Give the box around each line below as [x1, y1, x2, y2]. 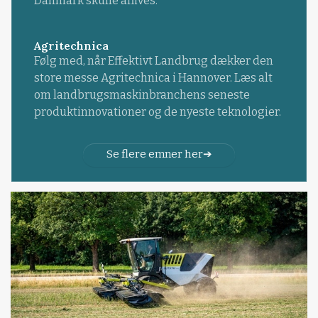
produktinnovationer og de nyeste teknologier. [33, 105, 281, 119]
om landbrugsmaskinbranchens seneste [33, 88, 250, 102]
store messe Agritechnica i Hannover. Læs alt [33, 71, 273, 85]
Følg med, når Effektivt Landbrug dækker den [33, 54, 273, 68]
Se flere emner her [106, 148, 203, 161]
